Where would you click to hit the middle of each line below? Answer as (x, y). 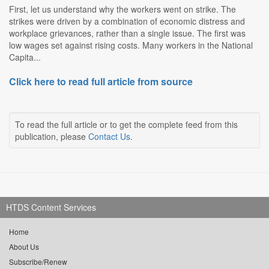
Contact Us (109, 137)
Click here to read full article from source (101, 82)
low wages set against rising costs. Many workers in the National (131, 45)
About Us (24, 247)
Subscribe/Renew (38, 262)
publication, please (52, 137)
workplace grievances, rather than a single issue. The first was (127, 33)
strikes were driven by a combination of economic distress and (127, 21)
